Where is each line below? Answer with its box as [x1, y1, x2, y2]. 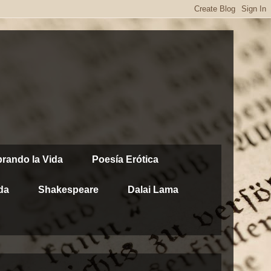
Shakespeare [38, 184, 99, 195]
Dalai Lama [128, 184, 178, 195]
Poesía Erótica [92, 154, 158, 165]
